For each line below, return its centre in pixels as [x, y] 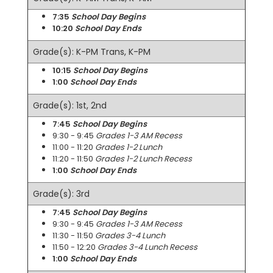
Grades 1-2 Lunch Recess [144, 159]
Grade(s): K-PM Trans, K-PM [92, 52]
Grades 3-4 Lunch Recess [147, 247]
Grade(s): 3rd [61, 194]
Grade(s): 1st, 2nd [70, 105]
